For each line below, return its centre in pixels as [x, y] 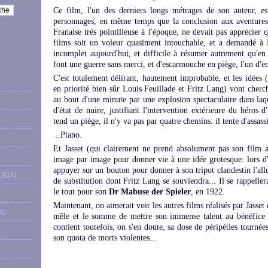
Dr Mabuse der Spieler [150, 192]
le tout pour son [81, 192]
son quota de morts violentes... [105, 238]
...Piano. [68, 135]
